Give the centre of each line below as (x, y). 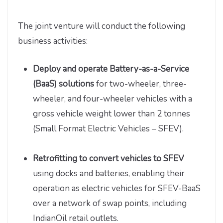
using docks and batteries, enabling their (109, 173)
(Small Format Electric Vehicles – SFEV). (108, 128)
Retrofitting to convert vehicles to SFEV (109, 158)
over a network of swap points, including (110, 203)
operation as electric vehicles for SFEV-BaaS (117, 188)
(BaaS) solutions (63, 84)
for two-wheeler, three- (140, 84)
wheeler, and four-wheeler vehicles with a (112, 99)
